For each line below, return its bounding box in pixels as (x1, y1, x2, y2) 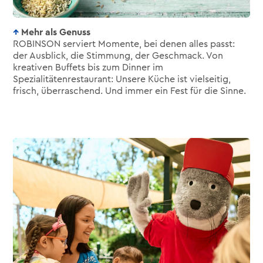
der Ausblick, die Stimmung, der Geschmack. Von (13, 50, 224, 60)
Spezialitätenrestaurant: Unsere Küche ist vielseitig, (13, 74, 231, 84)
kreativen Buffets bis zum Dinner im (13, 62, 164, 72)
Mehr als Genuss (21, 27, 91, 37)
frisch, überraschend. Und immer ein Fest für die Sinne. (13, 86, 247, 96)
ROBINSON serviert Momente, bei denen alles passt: (13, 39, 235, 49)
